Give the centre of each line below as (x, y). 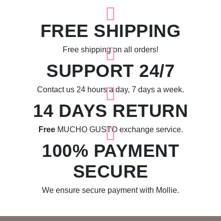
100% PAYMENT (110, 151)
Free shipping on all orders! (110, 50)
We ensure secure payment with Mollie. (110, 190)
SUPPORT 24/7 (110, 71)
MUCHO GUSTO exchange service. (119, 129)
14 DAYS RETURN (110, 111)
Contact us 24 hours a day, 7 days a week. (110, 90)
